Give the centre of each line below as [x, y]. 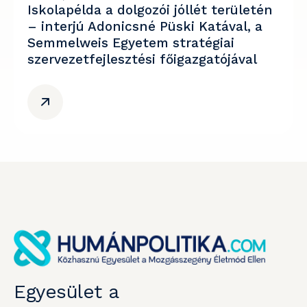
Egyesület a [66, 292]
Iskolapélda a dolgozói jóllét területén [150, 10]
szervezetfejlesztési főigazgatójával [142, 59]
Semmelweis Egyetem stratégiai [131, 43]
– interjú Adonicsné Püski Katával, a [145, 26]
